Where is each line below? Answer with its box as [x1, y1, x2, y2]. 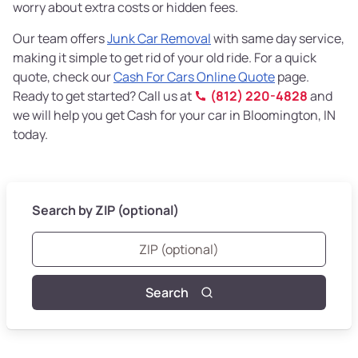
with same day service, [211, 29, 344, 47]
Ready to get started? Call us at [13, 86, 194, 105]
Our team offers [13, 29, 107, 47]
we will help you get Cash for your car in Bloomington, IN [13, 105, 336, 124]
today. [13, 125, 48, 143]
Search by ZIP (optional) [32, 201, 179, 219]
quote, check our [13, 67, 113, 86]
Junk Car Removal [107, 29, 211, 47]
